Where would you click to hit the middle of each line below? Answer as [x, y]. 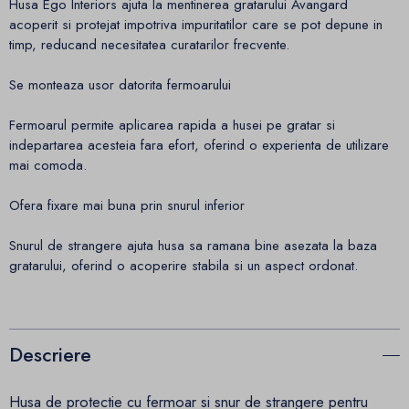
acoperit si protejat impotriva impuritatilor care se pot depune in [196, 24]
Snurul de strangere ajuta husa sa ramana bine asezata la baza [193, 245]
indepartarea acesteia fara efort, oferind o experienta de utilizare [199, 145]
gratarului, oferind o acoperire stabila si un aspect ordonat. [184, 265]
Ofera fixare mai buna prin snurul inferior [127, 205]
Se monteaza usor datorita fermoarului [120, 84]
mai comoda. [48, 165]
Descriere [50, 356]
